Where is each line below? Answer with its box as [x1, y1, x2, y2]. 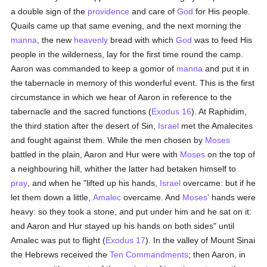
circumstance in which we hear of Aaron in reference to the [11, 92, 232, 102]
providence [88, 7, 130, 16]
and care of [129, 7, 178, 16]
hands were [209, 193, 256, 202]
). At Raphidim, [191, 107, 247, 116]
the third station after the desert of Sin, [11, 121, 159, 131]
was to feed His [192, 35, 253, 45]
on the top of [205, 150, 256, 159]
